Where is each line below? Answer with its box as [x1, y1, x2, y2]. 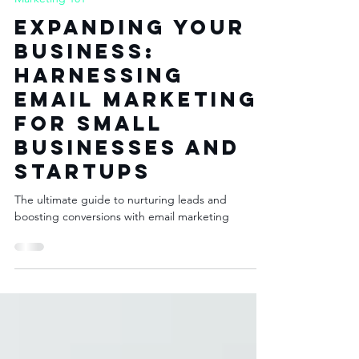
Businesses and [14, 163, 240, 189]
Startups [14, 188, 151, 213]
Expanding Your [14, 43, 246, 69]
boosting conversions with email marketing [14, 238, 229, 252]
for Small [14, 139, 163, 165]
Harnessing [14, 91, 184, 117]
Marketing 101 [14, 20, 86, 34]
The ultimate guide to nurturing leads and [14, 221, 227, 236]
